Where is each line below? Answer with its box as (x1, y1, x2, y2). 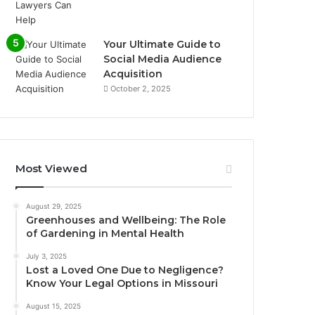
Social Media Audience (103, 53, 222, 66)
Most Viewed (15, 162, 88, 176)
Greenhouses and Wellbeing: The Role (26, 214, 226, 227)
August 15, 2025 (26, 302, 82, 311)
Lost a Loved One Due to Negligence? (26, 264, 224, 277)
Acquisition (103, 67, 163, 81)
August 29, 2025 (26, 202, 82, 211)
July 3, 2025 (26, 252, 67, 261)
